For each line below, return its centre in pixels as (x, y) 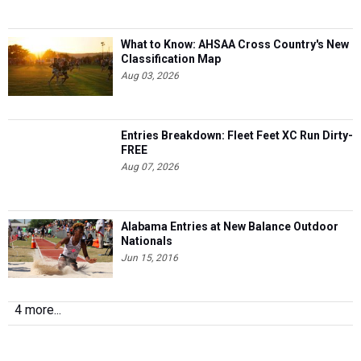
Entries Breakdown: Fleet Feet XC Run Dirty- (237, 135)
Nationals (147, 241)
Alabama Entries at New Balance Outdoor (230, 226)
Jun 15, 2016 (149, 258)
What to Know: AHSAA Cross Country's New (235, 44)
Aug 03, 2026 (150, 76)
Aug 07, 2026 (150, 167)
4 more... (38, 310)
